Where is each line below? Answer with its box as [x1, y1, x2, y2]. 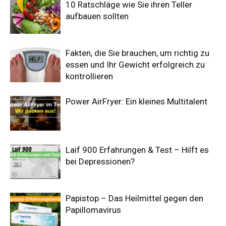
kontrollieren [66, 71, 113, 81]
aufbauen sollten [66, 11, 129, 21]
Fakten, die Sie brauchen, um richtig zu [66, 47, 209, 58]
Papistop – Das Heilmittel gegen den [66, 193, 203, 203]
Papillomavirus [66, 204, 121, 215]
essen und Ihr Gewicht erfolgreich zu [66, 59, 205, 70]
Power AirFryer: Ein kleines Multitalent [66, 96, 207, 106]
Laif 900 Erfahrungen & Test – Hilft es [66, 144, 209, 155]
